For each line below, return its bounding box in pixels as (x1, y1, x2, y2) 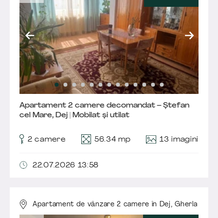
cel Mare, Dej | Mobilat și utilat (19, 112, 129, 120)
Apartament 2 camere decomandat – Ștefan (19, 102, 189, 110)
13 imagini (160, 136, 199, 144)
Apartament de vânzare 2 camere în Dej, (33, 200, 175, 208)
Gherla (175, 200, 198, 208)
